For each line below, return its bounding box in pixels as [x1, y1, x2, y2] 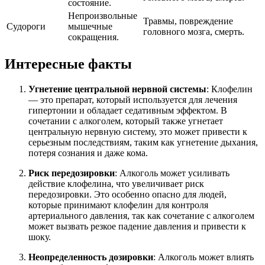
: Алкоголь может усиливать [115, 168, 230, 179]
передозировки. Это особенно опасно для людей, [28, 189, 227, 200]
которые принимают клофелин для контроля [28, 200, 208, 211]
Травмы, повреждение [143, 16, 233, 27]
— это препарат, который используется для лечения [28, 95, 237, 105]
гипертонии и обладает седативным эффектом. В [28, 105, 227, 116]
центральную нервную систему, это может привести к [28, 127, 247, 137]
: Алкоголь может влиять [153, 252, 254, 263]
